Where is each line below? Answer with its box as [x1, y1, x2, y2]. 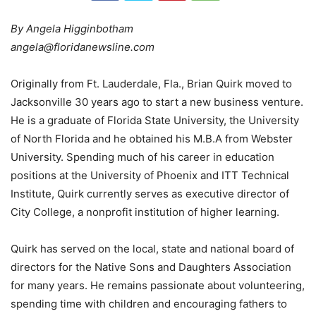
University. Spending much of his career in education [11, 150, 274, 164]
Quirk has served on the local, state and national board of [11, 242, 294, 256]
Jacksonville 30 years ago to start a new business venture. [11, 95, 303, 109]
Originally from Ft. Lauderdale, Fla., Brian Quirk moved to [11, 77, 292, 91]
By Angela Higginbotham [11, 22, 133, 36]
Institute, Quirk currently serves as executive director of [11, 187, 289, 201]
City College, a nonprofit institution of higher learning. [11, 205, 279, 219]
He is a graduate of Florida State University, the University [11, 114, 299, 128]
